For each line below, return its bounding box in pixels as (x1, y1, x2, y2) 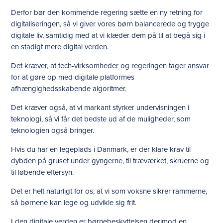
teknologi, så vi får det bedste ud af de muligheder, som (11, 113, 191, 124)
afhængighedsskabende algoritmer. (11, 83, 127, 94)
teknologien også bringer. (11, 125, 95, 136)
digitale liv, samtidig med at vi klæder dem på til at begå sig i (11, 30, 206, 41)
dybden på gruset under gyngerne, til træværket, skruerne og (11, 155, 210, 166)
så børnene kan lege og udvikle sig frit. (11, 197, 137, 208)
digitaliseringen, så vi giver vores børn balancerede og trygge (11, 18, 210, 29)
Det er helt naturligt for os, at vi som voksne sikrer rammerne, (11, 186, 208, 197)
